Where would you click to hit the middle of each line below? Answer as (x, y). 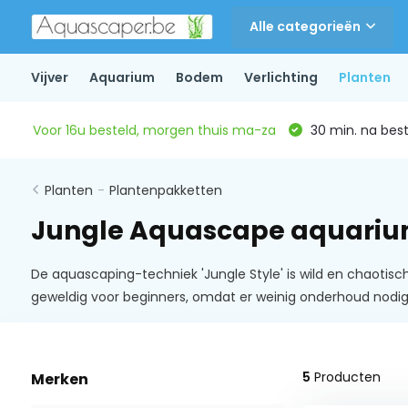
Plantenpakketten (165, 190)
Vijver (49, 77)
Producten (345, 377)
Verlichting (280, 77)
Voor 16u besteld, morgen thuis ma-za (154, 130)
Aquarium (122, 77)
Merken (59, 379)
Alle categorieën (305, 26)
